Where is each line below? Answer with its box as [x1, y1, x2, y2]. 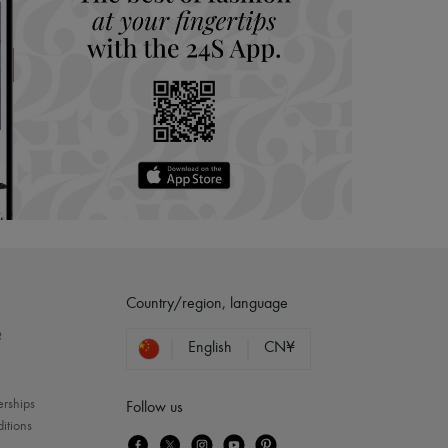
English [188, 339, 232, 356]
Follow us [126, 399, 183, 416]
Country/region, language [126, 295, 288, 312]
